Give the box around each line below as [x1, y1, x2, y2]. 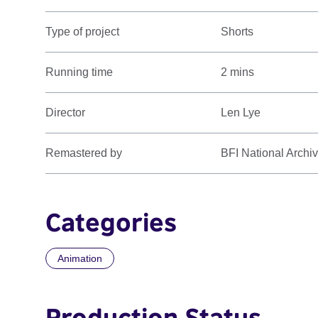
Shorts [221, 26, 254, 38]
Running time [45, 66, 113, 79]
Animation [57, 253, 102, 265]
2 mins [221, 66, 255, 79]
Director [45, 106, 85, 119]
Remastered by [45, 147, 122, 160]
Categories [45, 207, 177, 238]
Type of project [45, 26, 119, 38]
